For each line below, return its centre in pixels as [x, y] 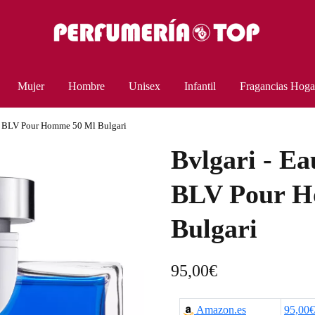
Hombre [86, 86]
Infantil [200, 86]
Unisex [144, 86]
